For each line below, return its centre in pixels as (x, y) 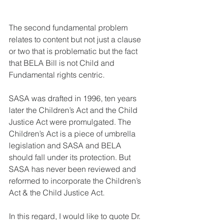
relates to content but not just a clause (76, 39)
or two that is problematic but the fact (74, 51)
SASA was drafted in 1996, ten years (74, 98)
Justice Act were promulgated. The (71, 122)
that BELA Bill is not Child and (63, 63)
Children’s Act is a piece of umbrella (73, 133)
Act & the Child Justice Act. (58, 192)
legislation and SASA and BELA (66, 145)
